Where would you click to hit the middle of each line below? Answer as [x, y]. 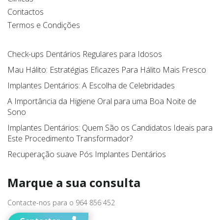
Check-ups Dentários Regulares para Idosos [85, 125]
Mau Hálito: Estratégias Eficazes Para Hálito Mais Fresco [107, 141]
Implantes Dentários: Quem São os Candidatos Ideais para [110, 199]
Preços [20, 57]
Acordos [22, 30]
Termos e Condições [44, 96]
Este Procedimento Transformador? [70, 210]
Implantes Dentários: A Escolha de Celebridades [91, 157]
